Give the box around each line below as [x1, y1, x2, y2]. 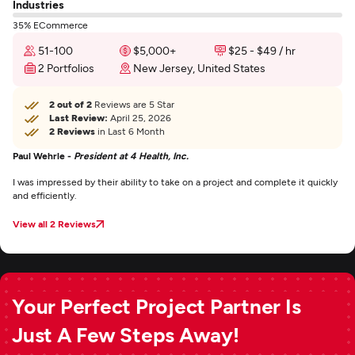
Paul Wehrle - [13, 150, 74, 161]
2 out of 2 [49, 98, 92, 109]
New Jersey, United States [133, 61, 265, 74]
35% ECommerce [13, 19, 88, 30]
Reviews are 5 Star [92, 98, 174, 109]
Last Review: [49, 112, 108, 123]
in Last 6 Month [95, 125, 165, 136]
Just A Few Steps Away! [12, 322, 239, 346]
